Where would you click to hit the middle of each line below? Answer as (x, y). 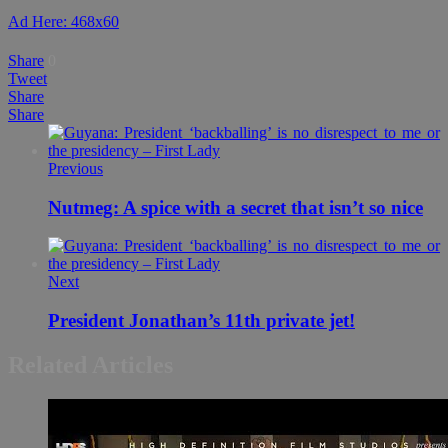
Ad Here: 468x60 (63, 21)
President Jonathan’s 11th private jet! (201, 321)
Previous (75, 168)
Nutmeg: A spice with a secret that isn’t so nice (235, 207)
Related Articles (90, 365)
